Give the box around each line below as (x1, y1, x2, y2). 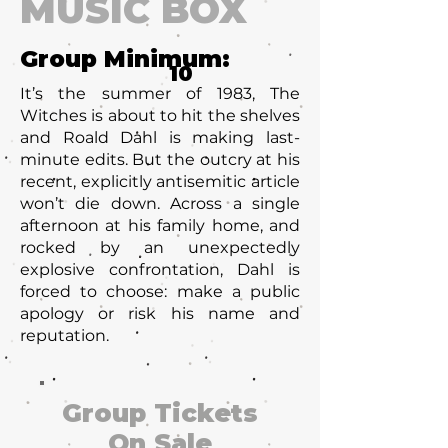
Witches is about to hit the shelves (20, 106, 300, 125)
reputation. (20, 326, 109, 345)
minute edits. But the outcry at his (20, 150, 300, 169)
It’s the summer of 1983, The (20, 84, 300, 103)
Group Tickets (62, 398, 258, 428)
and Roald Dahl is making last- (20, 128, 300, 147)
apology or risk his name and (20, 304, 300, 323)
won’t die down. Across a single (20, 194, 300, 213)
